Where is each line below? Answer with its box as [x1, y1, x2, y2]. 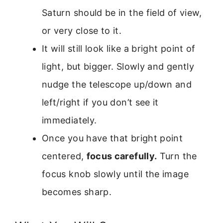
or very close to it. [42, 25, 122, 36]
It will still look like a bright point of [42, 43, 196, 54]
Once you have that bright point [42, 132, 183, 143]
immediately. [42, 114, 97, 125]
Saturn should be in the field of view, [42, 7, 202, 18]
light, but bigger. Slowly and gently [42, 61, 194, 72]
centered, [42, 150, 87, 161]
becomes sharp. [42, 186, 112, 197]
